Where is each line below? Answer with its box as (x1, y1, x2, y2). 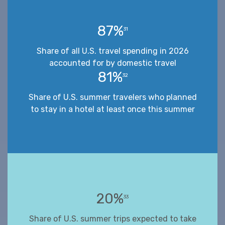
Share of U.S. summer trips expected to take (29, 213, 196, 223)
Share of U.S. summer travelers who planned (28, 92, 197, 102)
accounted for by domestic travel (49, 58, 176, 68)
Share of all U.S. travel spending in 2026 (36, 46, 189, 56)
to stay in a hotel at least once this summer (30, 104, 195, 114)
